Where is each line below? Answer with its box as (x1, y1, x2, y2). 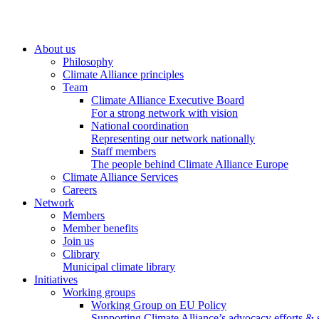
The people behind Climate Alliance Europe (91, 158, 288, 170)
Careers (63, 184, 97, 196)
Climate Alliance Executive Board (91, 94, 244, 106)
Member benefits (63, 222, 138, 234)
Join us (63, 235, 94, 247)
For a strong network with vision (91, 107, 238, 119)
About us (34, 43, 75, 55)
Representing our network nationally (91, 132, 255, 145)
